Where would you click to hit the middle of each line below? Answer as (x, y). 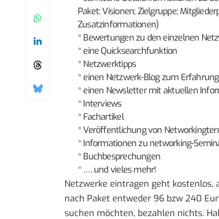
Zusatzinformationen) (118, 25)
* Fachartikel (101, 117)
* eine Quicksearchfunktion (128, 51)
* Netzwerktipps (107, 64)
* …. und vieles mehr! (117, 170)
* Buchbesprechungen (119, 157)
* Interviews (100, 104)
